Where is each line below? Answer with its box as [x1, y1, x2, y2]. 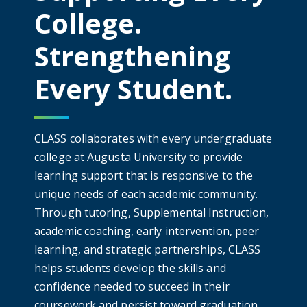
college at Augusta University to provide [34, 149, 243, 165]
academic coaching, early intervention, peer [34, 223, 260, 239]
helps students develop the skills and [34, 260, 226, 276]
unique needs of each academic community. [34, 186, 258, 202]
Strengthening [34, 37, 230, 75]
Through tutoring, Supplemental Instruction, [34, 205, 269, 221]
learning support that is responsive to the [34, 168, 254, 184]
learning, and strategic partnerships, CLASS [34, 242, 261, 258]
